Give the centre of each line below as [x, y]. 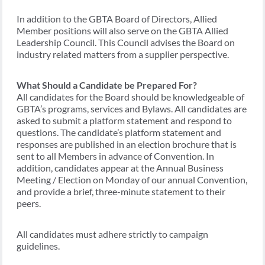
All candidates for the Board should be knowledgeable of [130, 96]
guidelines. [38, 245]
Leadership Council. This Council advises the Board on [126, 42]
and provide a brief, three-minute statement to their [121, 191]
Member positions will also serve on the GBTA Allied [122, 30]
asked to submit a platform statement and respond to [124, 120]
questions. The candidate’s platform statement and [119, 132]
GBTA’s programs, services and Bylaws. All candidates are [132, 108]
